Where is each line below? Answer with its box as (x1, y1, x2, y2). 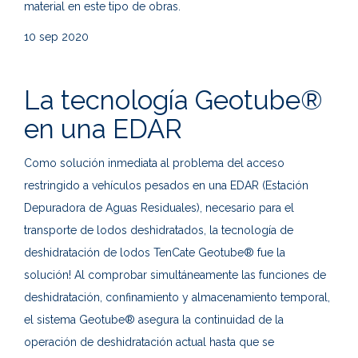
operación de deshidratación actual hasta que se (24, 336, 274, 349)
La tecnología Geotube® (24, 85, 323, 117)
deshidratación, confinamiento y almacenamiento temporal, (24, 291, 330, 304)
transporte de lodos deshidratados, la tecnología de (24, 224, 293, 237)
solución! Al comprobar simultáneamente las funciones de (24, 268, 326, 282)
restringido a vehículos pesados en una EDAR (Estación (24, 179, 308, 193)
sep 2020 (39, 30, 89, 44)
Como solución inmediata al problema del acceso (24, 157, 284, 170)
